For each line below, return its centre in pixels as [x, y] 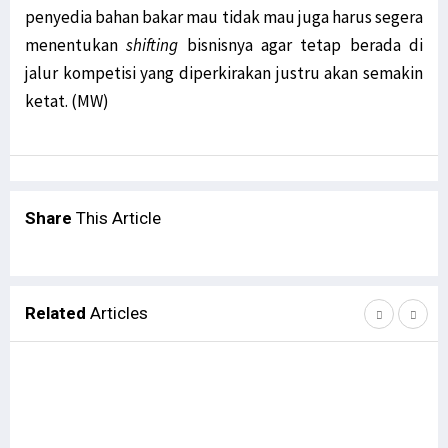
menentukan [76, 44]
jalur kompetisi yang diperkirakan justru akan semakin [224, 72]
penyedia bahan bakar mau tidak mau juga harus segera [224, 16]
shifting [152, 44]
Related [57, 312]
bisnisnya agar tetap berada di [301, 44]
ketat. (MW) [67, 100]
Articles [119, 312]
